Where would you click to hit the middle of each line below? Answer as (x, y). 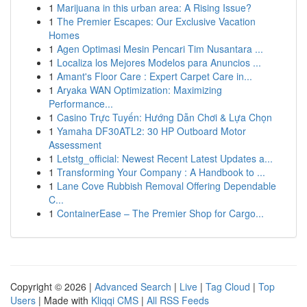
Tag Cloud (228, 286)
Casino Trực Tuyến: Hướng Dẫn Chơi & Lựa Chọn (164, 117)
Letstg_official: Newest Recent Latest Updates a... (165, 158)
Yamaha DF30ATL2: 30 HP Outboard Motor (151, 131)
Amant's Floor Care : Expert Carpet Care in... (155, 76)
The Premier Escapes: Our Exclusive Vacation (156, 21)
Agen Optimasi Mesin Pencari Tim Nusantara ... (160, 49)
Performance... (81, 103)
